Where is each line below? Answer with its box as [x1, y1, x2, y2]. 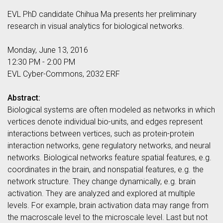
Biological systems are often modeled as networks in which [7, 105, 215, 114]
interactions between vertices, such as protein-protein [7, 129, 194, 138]
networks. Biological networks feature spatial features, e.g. [7, 153, 212, 162]
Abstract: [7, 93, 40, 103]
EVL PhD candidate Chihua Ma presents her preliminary [7, 9, 197, 19]
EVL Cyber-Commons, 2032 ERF [7, 69, 120, 79]
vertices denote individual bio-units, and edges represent [7, 117, 203, 126]
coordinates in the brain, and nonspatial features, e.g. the [7, 165, 204, 174]
